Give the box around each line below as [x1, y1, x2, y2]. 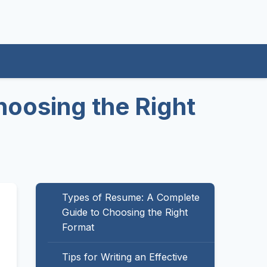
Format [62, 221, 94, 233]
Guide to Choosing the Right [62, 206, 188, 218]
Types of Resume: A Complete [62, 191, 200, 203]
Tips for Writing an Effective [62, 251, 188, 263]
